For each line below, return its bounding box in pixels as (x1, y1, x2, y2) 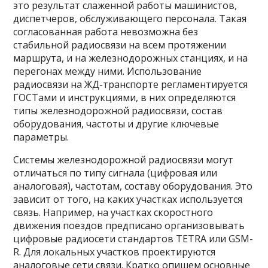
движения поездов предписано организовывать (13, 219, 245, 232)
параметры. (13, 130, 69, 144)
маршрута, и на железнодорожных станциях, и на (13, 51, 248, 65)
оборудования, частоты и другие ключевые (13, 117, 220, 130)
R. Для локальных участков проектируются (13, 245, 216, 258)
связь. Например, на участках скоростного (13, 206, 214, 219)
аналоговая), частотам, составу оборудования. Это (13, 179, 253, 193)
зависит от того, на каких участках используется (13, 193, 243, 206)
